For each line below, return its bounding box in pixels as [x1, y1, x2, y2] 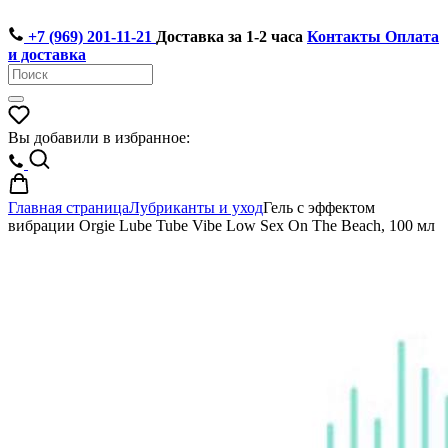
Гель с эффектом [263, 199, 375, 216]
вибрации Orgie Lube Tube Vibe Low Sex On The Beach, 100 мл [8, 217, 435, 234]
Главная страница [8, 199, 129, 216]
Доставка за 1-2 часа [156, 28, 303, 45]
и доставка [8, 46, 86, 63]
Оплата [385, 28, 439, 45]
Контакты [307, 28, 381, 45]
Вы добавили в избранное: [8, 129, 190, 146]
